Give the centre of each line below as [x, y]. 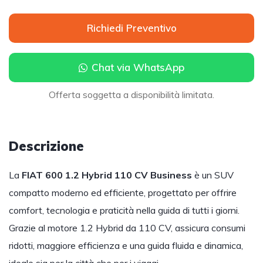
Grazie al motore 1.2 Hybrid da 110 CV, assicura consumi [127, 228]
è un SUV [213, 175]
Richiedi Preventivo [131, 28]
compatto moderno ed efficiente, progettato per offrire [123, 193]
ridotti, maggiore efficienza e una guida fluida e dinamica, [126, 246]
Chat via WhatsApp [138, 68]
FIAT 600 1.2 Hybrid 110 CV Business [107, 175]
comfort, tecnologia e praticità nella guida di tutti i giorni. [124, 210]
